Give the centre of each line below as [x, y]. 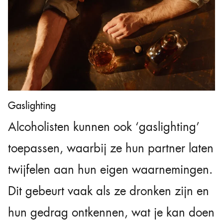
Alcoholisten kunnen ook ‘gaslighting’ [104, 127]
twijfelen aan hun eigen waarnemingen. [110, 170]
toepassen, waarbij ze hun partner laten [111, 149]
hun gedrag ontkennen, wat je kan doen [111, 213]
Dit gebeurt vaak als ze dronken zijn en [109, 191]
